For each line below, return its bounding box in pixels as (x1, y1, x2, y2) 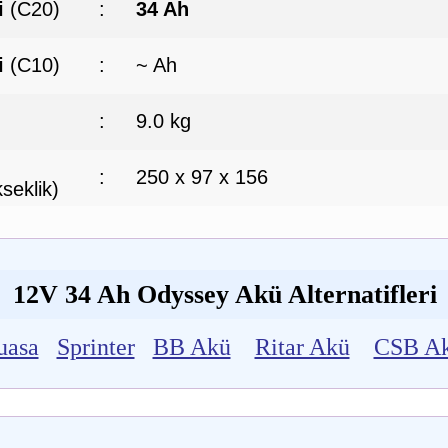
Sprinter (56, 334, 135, 361)
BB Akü (152, 334, 231, 361)
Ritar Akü (254, 334, 350, 361)
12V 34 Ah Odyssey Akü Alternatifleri (13, 280, 437, 310)
